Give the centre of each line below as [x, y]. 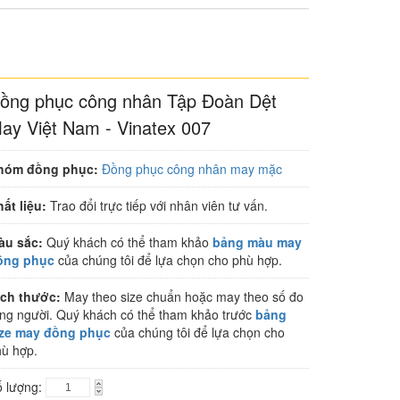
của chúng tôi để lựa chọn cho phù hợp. [168, 260]
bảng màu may [257, 242]
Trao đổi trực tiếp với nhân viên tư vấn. [157, 205]
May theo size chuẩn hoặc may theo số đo [182, 296]
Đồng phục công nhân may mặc [192, 169]
